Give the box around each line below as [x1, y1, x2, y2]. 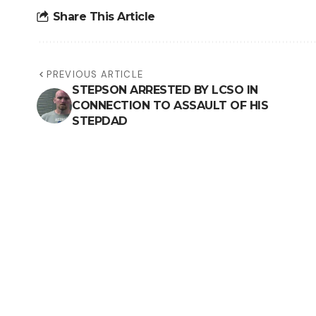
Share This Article [52, 9, 155, 23]
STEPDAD [72, 114, 128, 128]
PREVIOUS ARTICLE [47, 68, 144, 81]
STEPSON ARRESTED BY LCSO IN [72, 83, 258, 97]
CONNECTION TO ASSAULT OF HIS [72, 99, 268, 113]
